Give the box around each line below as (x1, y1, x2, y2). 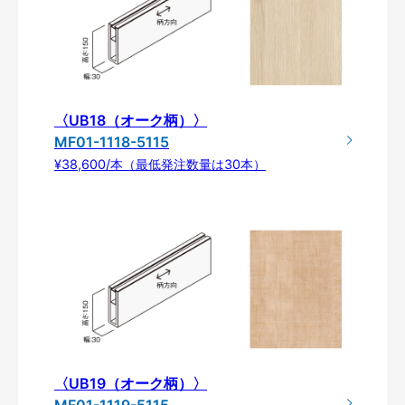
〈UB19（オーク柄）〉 (54, 374, 207, 393)
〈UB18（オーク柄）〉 (54, 111, 207, 130)
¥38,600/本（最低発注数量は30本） (54, 156, 266, 173)
